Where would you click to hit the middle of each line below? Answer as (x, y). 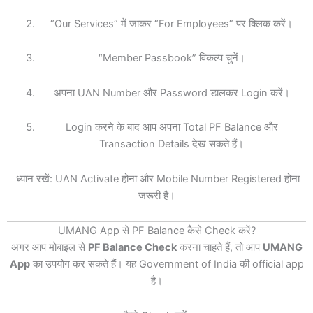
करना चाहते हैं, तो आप (219, 248)
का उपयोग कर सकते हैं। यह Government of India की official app (167, 264)
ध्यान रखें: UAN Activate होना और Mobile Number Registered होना (156, 179)
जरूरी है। (156, 195)
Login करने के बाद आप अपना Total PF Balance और (172, 128)
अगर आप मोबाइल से (49, 248)
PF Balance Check (132, 248)
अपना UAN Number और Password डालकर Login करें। (172, 93)
